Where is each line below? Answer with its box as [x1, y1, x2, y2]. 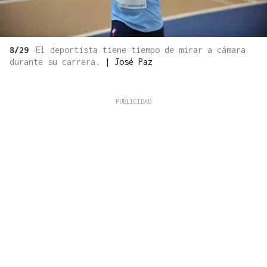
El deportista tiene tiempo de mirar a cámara [36, 44, 246, 55]
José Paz [114, 56, 153, 67]
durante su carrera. [10, 56, 105, 67]
